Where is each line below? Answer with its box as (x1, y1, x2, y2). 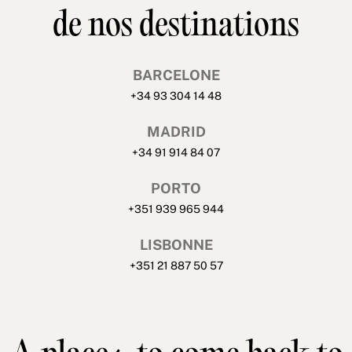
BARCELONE (132, 66, 220, 83)
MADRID (146, 123, 206, 140)
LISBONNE (139, 236, 213, 253)
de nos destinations (53, 9, 299, 45)
